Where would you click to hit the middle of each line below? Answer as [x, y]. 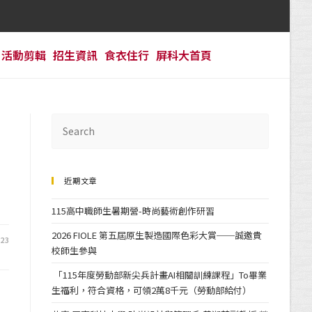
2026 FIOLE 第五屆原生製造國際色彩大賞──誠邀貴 [157, 235]
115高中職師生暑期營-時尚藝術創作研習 [133, 211]
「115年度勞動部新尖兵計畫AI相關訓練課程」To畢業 [159, 275]
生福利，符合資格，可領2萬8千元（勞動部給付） [152, 290]
